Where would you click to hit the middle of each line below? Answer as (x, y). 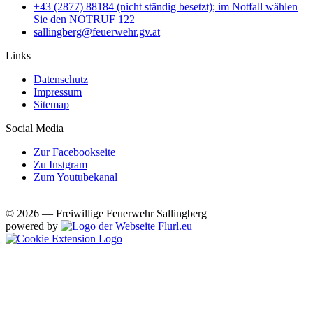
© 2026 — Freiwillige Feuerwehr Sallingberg (106, 213)
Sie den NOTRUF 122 (84, 19)
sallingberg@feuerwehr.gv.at (97, 31)
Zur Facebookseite (74, 152)
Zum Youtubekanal (75, 177)
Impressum (58, 92)
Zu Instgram (60, 164)
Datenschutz (61, 79)
